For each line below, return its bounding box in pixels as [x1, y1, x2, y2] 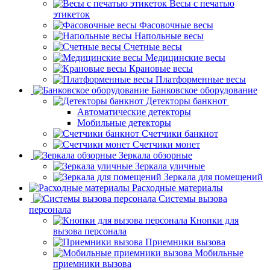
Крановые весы [129, 63, 193, 74]
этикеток [53, 8, 90, 19]
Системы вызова [159, 193, 227, 204]
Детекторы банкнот [146, 95, 227, 106]
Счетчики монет [133, 139, 200, 149]
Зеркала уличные [135, 160, 205, 171]
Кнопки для [190, 215, 239, 225]
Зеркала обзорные [119, 149, 192, 160]
